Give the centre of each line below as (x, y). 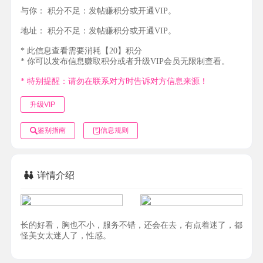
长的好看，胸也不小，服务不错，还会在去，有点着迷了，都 (131, 225)
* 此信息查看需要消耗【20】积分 (81, 50)
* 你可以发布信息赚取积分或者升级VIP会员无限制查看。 (125, 61)
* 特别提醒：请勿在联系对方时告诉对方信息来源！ (114, 81)
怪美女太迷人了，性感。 (66, 235)
